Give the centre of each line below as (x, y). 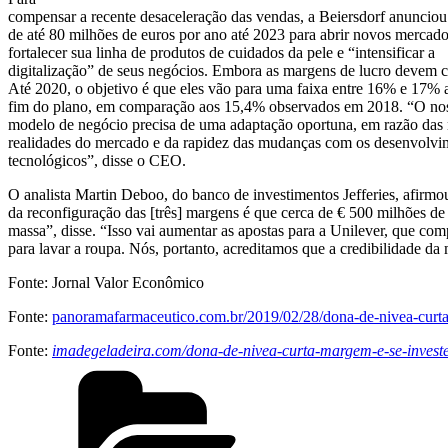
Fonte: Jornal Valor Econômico (106, 282)
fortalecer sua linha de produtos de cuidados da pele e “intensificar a (221, 52)
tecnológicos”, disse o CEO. (97, 160)
